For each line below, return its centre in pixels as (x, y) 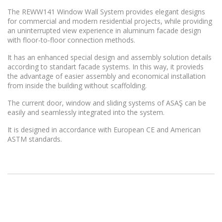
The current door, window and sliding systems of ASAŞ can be (107, 103)
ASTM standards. (35, 139)
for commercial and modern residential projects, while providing (110, 21)
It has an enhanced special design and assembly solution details (110, 57)
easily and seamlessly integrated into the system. (86, 112)
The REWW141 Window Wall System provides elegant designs (106, 12)
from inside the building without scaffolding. (77, 85)
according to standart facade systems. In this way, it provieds (106, 67)
